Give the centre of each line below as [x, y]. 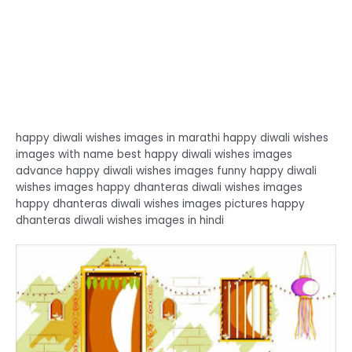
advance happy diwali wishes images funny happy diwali [166, 171]
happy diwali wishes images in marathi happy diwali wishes [172, 138]
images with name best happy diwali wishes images [154, 155]
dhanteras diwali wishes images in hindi [120, 221]
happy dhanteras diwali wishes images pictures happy [160, 204]
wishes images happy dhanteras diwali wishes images [159, 188]
